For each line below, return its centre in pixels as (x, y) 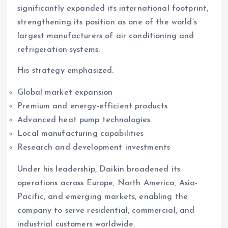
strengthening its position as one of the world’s (107, 23)
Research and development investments (94, 148)
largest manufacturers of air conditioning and (106, 36)
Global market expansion (65, 93)
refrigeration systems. (59, 50)
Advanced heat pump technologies (84, 120)
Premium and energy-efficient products (93, 107)
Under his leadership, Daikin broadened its (99, 170)
